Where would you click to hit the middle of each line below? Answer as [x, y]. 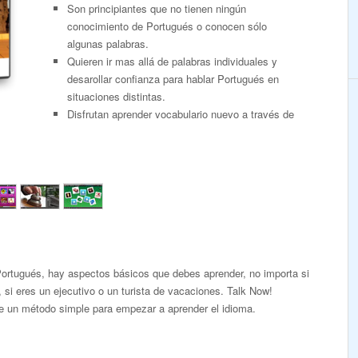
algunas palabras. [108, 44]
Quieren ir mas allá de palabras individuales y [172, 61]
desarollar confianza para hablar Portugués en [173, 79]
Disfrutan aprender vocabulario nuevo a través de [181, 114]
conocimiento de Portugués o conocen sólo [167, 26]
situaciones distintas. [116, 96]
